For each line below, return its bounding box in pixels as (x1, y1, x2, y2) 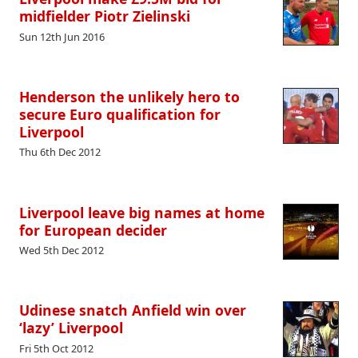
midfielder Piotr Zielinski (19, 6, 190, 26)
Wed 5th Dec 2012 (19, 243, 104, 258)
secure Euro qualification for (19, 105, 221, 125)
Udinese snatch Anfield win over (19, 300, 246, 320)
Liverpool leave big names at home (19, 202, 265, 222)
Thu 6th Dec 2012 (19, 145, 101, 160)
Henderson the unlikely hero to (19, 87, 240, 107)
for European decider (19, 220, 167, 240)
